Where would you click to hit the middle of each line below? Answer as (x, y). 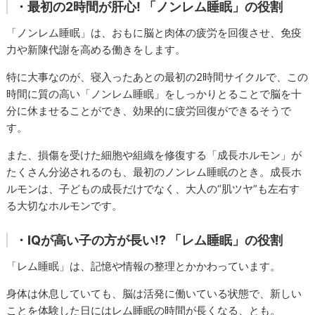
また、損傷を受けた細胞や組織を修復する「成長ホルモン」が (154, 155)
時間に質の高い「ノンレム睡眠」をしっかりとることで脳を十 (154, 94)
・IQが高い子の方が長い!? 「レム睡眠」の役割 (149, 240)
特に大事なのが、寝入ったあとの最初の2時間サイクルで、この (157, 77)
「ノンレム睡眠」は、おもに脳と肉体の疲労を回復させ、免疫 (154, 33)
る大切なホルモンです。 (65, 206)
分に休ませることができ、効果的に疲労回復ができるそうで (149, 111)
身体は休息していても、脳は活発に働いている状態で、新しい (154, 294)
